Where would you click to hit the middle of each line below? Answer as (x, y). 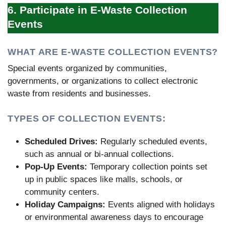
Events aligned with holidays (160, 205)
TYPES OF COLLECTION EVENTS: (87, 119)
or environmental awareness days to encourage (114, 217)
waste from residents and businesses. (79, 93)
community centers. (62, 192)
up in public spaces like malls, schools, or (104, 180)
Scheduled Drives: (61, 142)
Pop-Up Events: (56, 167)
